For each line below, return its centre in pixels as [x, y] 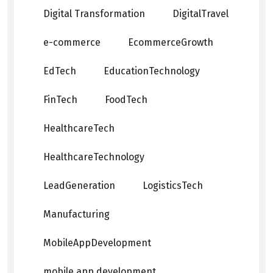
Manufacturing [76, 214]
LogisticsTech [173, 186]
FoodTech [126, 100]
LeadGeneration [79, 186]
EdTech [60, 71]
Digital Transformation [94, 14]
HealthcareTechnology [94, 157]
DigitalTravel [200, 14]
